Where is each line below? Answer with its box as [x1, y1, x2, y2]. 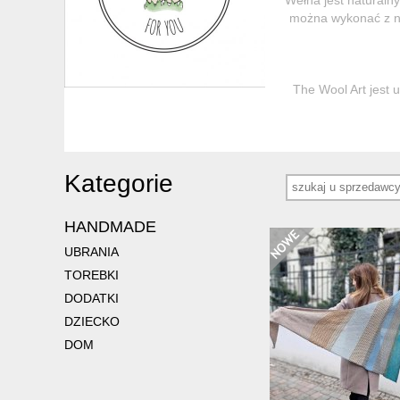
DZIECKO [64, 313, 120, 329]
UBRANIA [64, 244, 119, 259]
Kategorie [64, 169, 173, 197]
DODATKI [64, 290, 119, 305]
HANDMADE [64, 217, 156, 236]
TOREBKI [64, 267, 119, 282]
